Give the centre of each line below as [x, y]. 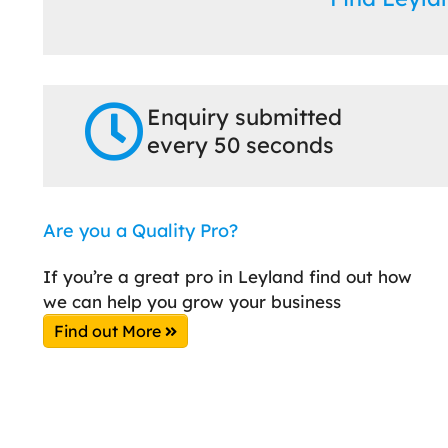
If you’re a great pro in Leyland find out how [227, 276]
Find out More [109, 330]
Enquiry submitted [244, 116]
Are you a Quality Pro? [140, 230]
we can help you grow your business [192, 301]
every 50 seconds [240, 144]
